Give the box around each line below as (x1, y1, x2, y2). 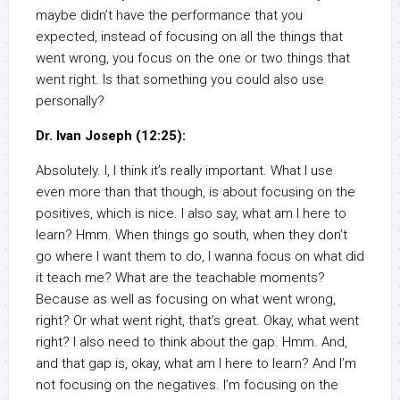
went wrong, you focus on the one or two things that (36, 50, 350, 67)
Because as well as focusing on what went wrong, (36, 291, 336, 308)
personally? (36, 93, 104, 110)
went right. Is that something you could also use (36, 71, 324, 88)
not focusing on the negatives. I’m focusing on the (36, 377, 338, 394)
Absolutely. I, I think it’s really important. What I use (36, 162, 333, 179)
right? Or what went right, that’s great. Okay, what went (36, 312, 359, 329)
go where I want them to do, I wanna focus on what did (36, 248, 364, 265)
